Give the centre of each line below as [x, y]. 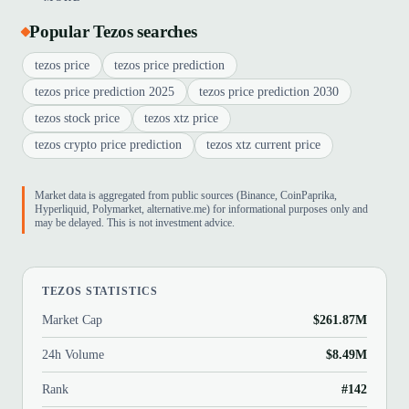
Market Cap [72, 319]
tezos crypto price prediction [108, 145]
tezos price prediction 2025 [104, 91]
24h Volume [73, 354]
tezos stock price [77, 119]
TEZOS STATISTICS [100, 292]
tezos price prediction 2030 [269, 91]
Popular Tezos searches [113, 31]
